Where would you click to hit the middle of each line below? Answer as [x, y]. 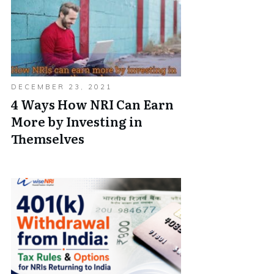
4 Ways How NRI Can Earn [92, 104]
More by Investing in [77, 121]
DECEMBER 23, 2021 [62, 87]
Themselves [48, 138]
